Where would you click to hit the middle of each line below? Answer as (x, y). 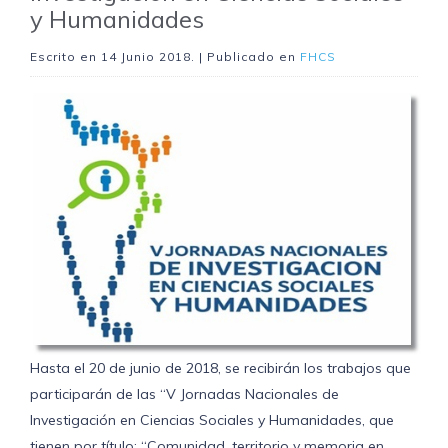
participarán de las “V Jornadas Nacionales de (184, 394)
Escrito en (65, 56)
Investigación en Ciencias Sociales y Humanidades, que (212, 420)
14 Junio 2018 (146, 56)
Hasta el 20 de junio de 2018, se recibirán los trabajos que (220, 368)
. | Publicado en (245, 56)
